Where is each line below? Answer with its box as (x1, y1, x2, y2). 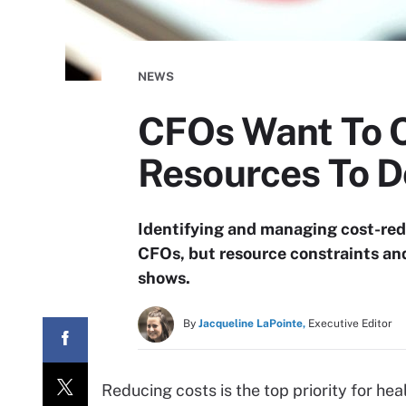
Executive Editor (308, 317, 392, 330)
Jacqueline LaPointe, (198, 317, 305, 330)
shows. (138, 268, 190, 287)
